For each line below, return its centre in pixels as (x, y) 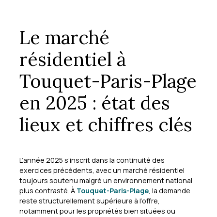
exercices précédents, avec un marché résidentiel (102, 170)
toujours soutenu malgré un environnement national (106, 180)
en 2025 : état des (95, 102)
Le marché (64, 37)
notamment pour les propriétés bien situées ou (97, 211)
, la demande (170, 190)
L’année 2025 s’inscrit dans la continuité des (92, 160)
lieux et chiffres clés (106, 124)
